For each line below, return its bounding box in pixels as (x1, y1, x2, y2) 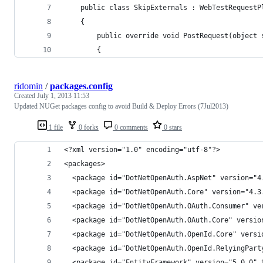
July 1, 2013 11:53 (37, 91, 89, 100)
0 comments (113, 123, 148, 131)
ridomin (14, 80, 43, 91)
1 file (47, 123, 63, 131)
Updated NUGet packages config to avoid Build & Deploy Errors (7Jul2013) (14, 102, 228, 110)
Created (14, 91, 37, 100)
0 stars (162, 123, 182, 131)
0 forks (77, 123, 99, 131)
